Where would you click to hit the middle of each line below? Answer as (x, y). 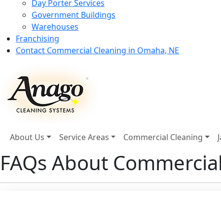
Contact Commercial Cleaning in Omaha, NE (97, 50)
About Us (27, 137)
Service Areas (84, 137)
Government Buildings (74, 15)
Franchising (37, 38)
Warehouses (55, 26)
